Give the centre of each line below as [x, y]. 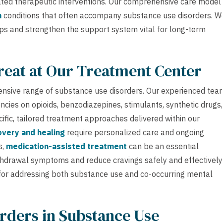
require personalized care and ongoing [135, 132]
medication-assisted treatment [66, 146]
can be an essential [163, 146]
